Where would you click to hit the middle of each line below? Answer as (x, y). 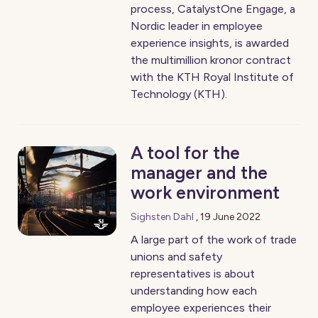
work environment (205, 192)
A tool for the (186, 153)
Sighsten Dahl (163, 217)
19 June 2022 (231, 217)
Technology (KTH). (179, 94)
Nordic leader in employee (197, 26)
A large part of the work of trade (214, 240)
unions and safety (177, 257)
